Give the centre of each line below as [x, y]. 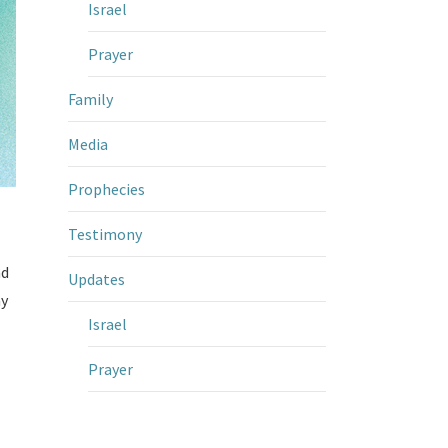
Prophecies [106, 189]
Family [90, 99]
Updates [96, 279]
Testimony [104, 234]
